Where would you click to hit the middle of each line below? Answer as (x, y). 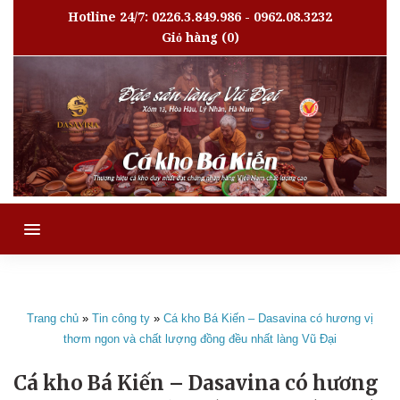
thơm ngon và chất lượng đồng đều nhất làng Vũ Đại (200, 339)
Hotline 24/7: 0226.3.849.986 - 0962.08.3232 (200, 17)
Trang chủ (53, 319)
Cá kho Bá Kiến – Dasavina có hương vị (268, 319)
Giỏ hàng (189, 37)
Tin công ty (121, 319)
